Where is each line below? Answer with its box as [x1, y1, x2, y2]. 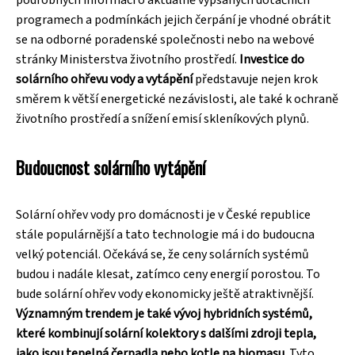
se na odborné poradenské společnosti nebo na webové [16, 30, 315, 48]
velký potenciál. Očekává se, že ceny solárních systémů [16, 245, 309, 263]
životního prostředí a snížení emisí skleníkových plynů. [16, 109, 309, 128]
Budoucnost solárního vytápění [16, 154, 206, 180]
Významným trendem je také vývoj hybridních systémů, [16, 304, 312, 323]
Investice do [239, 50, 304, 68]
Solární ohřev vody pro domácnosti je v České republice [16, 205, 311, 223]
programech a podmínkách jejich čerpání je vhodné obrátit [16, 10, 331, 29]
